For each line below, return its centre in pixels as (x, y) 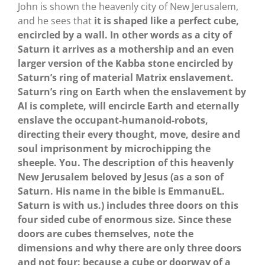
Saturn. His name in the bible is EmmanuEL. (121, 191)
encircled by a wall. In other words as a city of (125, 35)
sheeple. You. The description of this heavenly (125, 162)
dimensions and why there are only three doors (129, 248)
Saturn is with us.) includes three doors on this (128, 205)
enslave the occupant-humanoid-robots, (113, 120)
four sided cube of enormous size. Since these (124, 219)
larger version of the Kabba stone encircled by (125, 63)
